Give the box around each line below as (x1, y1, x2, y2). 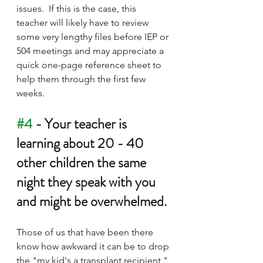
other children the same (16, 153, 149, 173)
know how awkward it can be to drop (16, 241, 171, 252)
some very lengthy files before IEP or (16, 31, 171, 43)
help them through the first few (16, 73, 148, 85)
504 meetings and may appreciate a (16, 45, 166, 57)
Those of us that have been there (16, 227, 156, 238)
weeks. (16, 87, 45, 99)
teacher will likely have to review (16, 17, 151, 29)
